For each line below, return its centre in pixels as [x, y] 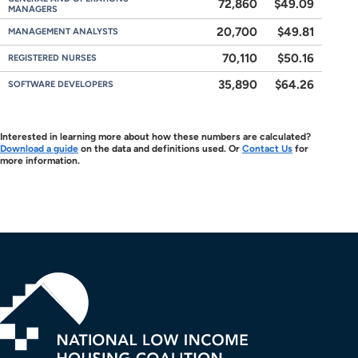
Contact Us [267, 149]
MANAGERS [33, 9]
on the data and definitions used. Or [160, 149]
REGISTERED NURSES [52, 58]
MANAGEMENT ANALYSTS [63, 32]
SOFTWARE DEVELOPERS [61, 84]
